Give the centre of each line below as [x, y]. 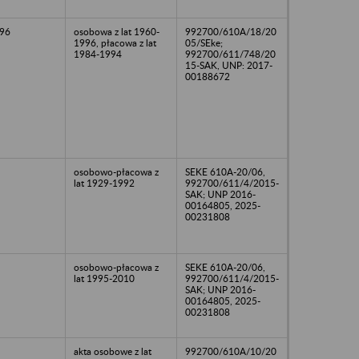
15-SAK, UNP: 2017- [229, 65]
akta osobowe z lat [113, 351]
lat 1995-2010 [104, 278]
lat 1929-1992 [104, 183]
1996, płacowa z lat [115, 42]
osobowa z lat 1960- [117, 31]
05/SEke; [204, 42]
